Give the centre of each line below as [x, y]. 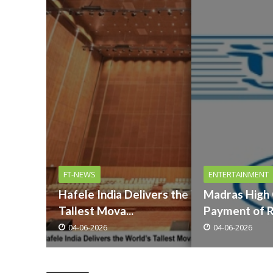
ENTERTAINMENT [239, 174]
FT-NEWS [79, 174]
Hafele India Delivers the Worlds [144, 194]
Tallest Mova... [96, 211]
